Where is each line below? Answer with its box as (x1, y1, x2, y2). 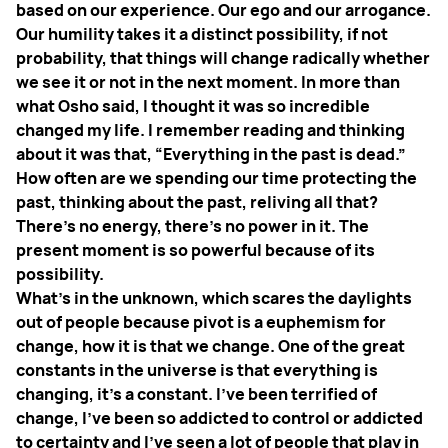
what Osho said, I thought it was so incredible (16, 95, 370, 118)
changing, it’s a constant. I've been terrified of (16, 383, 377, 406)
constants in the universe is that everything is (16, 359, 378, 382)
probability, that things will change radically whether (16, 47, 430, 70)
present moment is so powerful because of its (16, 239, 375, 262)
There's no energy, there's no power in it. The (16, 215, 369, 238)
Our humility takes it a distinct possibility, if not (16, 23, 388, 46)
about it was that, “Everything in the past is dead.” (16, 143, 406, 166)
